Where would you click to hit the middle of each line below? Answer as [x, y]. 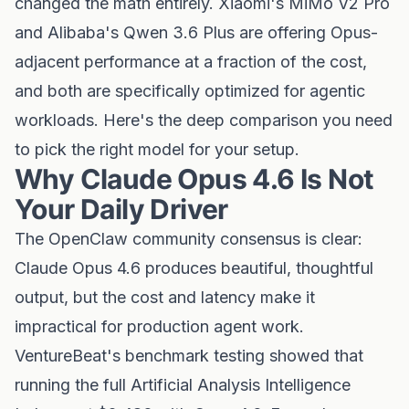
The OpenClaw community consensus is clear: [189, 239]
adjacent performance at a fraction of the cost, [191, 62]
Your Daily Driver [121, 209]
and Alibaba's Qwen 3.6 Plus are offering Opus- [196, 32]
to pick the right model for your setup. [157, 149]
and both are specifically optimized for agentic [190, 91]
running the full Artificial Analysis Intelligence [183, 385]
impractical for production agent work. [159, 326]
